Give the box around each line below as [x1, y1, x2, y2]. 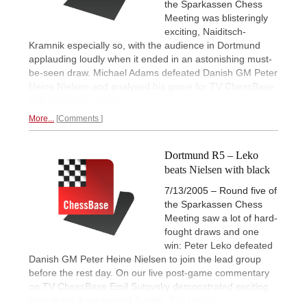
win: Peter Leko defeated [164, 240, 273, 251]
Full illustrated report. [29, 95, 121, 106]
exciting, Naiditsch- [164, 26, 246, 38]
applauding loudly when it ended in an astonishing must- [29, 53, 272, 65]
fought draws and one [164, 226, 259, 238]
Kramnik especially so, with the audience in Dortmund [29, 40, 260, 51]
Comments [58, 114, 101, 124]
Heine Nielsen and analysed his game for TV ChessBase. [29, 81, 277, 93]
